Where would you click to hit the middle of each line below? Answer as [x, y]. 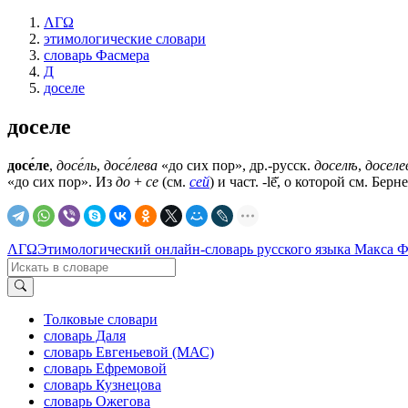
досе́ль [76, 165]
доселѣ [336, 165]
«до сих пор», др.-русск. [236, 165]
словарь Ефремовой [105, 369]
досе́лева [131, 165]
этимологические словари [125, 39]
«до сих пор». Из [61, 181]
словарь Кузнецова [102, 385]
